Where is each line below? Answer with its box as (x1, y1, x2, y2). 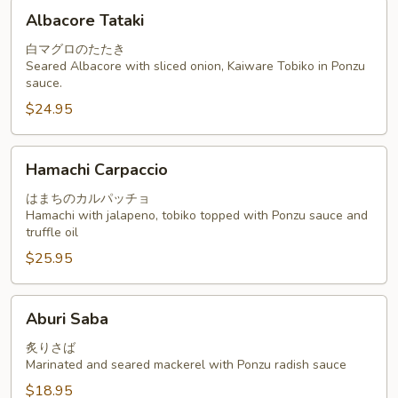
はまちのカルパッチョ (26, 190, 150, 207)
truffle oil (26, 224, 78, 241)
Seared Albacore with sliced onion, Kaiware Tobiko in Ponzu (26, 58, 365, 75)
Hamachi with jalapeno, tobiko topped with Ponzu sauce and (26, 207, 368, 224)
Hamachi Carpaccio (26, 159, 168, 180)
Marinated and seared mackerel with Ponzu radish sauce (26, 356, 346, 373)
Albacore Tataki (26, 10, 144, 31)
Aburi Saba (26, 308, 108, 330)
